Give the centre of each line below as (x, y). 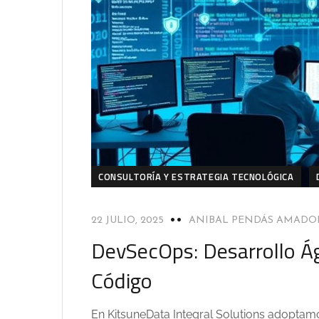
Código (122, 280)
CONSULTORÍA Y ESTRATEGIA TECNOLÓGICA (196, 176)
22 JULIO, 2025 (127, 220)
